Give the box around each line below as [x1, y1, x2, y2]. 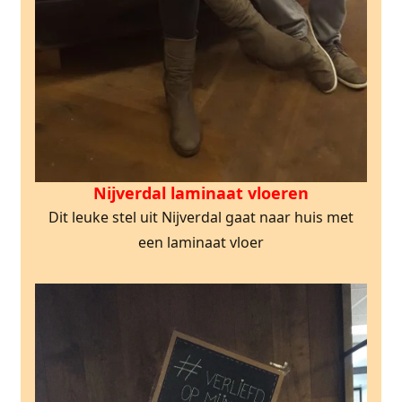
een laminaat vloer [138, 232, 264, 252]
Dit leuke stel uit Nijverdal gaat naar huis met [48, 206, 354, 227]
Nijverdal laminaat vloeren [93, 181, 309, 204]
